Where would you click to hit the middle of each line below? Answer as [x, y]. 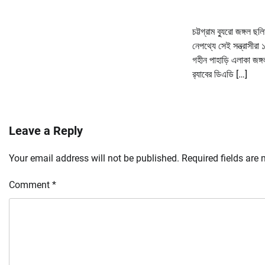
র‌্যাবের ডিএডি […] [219, 75]
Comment [30, 185]
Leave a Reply [46, 131]
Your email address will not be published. [94, 159]
